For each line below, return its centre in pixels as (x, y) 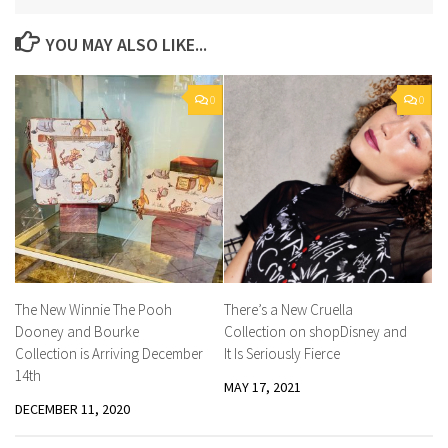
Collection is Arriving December (109, 353)
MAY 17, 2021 (262, 386)
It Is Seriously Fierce (282, 353)
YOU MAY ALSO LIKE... (126, 44)
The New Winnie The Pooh (93, 309)
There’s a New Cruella (288, 309)
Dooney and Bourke (77, 331)
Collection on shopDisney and (315, 331)
